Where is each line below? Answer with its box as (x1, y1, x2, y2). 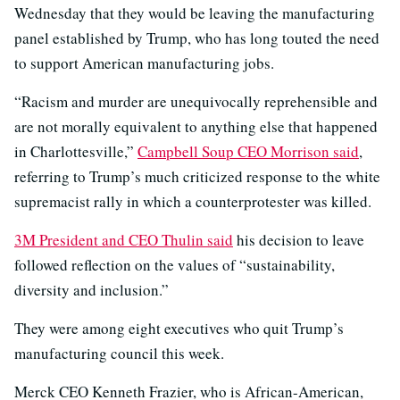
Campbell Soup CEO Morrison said (137, 141, 359, 162)
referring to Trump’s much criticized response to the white (14, 166, 380, 187)
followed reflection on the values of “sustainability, (14, 254, 335, 275)
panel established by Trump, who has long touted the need (14, 28, 379, 48)
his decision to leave (233, 229, 364, 250)
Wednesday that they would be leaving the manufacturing (14, 3, 375, 23)
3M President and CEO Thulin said (14, 229, 233, 250)
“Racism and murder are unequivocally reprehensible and (14, 91, 378, 112)
